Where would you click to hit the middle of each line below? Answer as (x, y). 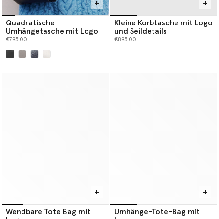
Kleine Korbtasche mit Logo (164, 23)
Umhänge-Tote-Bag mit (157, 212)
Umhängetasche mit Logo (52, 32)
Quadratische (30, 23)
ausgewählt (27, 62)
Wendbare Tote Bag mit (48, 212)
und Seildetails (141, 32)
